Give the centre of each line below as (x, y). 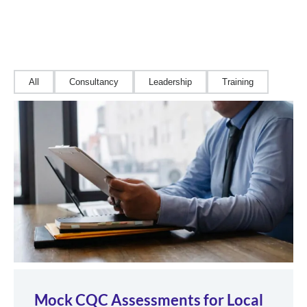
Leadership (170, 82)
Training (238, 82)
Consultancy (94, 82)
